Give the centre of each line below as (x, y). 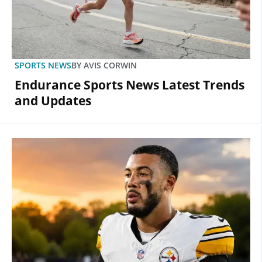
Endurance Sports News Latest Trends (130, 85)
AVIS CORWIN (109, 65)
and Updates (53, 101)
